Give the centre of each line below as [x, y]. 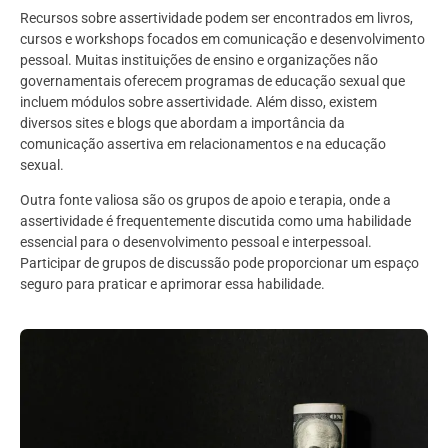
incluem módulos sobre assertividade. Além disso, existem [198, 102]
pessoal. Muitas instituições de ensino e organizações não [199, 60]
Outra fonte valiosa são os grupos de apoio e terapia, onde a [205, 200]
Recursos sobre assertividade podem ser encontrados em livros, [216, 18]
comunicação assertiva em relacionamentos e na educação [203, 144]
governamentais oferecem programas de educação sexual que [212, 81]
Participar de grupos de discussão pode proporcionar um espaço [219, 263]
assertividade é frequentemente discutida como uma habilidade [215, 221]
